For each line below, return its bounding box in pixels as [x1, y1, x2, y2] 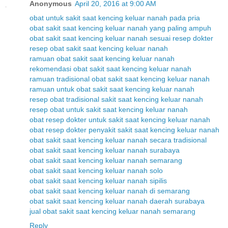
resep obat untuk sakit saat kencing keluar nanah [30, 105, 188, 113]
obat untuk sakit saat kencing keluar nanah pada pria [30, 13, 200, 22]
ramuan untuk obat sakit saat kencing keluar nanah [30, 84, 194, 93]
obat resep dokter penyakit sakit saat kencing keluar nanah [30, 125, 219, 134]
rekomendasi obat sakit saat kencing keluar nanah [30, 64, 191, 73]
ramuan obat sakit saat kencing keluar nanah [30, 54, 175, 63]
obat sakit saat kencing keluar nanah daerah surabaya [30, 196, 205, 205]
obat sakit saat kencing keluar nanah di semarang [30, 186, 190, 195]
